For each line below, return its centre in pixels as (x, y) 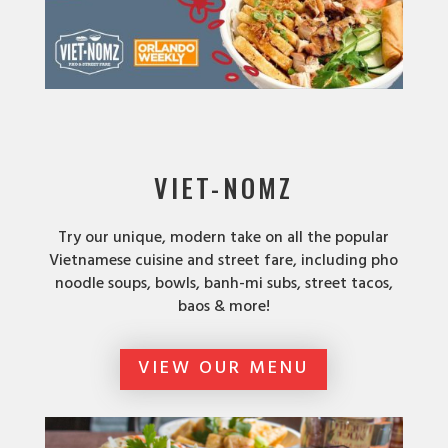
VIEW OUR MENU (224, 369)
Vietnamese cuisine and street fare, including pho (224, 261)
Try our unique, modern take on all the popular (224, 238)
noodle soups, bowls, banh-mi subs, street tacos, (223, 284)
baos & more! (223, 307)
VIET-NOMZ (224, 188)
